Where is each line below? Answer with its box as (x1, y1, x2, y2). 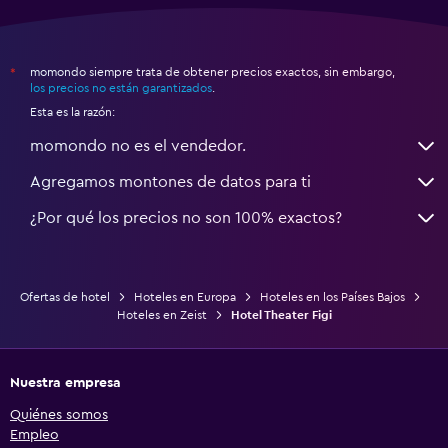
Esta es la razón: (30, 105, 115, 118)
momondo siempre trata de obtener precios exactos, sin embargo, (30, 65, 395, 78)
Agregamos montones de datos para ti (30, 173, 311, 190)
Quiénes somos (10, 407, 108, 422)
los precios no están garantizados (30, 81, 212, 94)
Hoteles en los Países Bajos (259, 290, 405, 303)
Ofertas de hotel (19, 290, 110, 303)
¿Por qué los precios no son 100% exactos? (30, 209, 342, 226)
